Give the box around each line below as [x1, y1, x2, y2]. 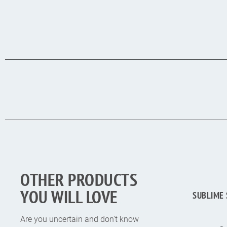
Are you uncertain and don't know [20, 214, 139, 224]
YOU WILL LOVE [20, 185, 118, 208]
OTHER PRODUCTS [20, 168, 137, 191]
